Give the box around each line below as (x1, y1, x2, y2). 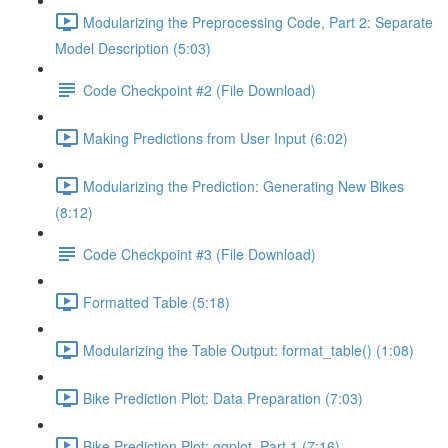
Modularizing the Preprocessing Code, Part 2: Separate (83, 11, 433, 32)
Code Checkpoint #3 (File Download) (83, 243, 316, 264)
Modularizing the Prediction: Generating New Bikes (83, 175, 404, 196)
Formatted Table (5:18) (83, 291, 230, 312)
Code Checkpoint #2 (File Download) (83, 79, 316, 100)
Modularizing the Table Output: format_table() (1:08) (83, 339, 414, 360)
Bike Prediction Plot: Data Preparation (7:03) (83, 387, 363, 408)
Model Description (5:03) (55, 38, 211, 58)
